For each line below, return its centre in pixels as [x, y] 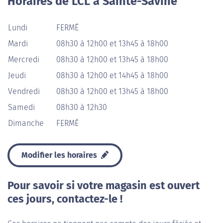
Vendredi [24, 91]
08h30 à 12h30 [82, 107]
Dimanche [26, 123]
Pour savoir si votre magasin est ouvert [104, 186]
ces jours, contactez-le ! [65, 199]
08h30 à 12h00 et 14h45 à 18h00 [112, 75]
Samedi [21, 107]
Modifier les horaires [60, 155]
